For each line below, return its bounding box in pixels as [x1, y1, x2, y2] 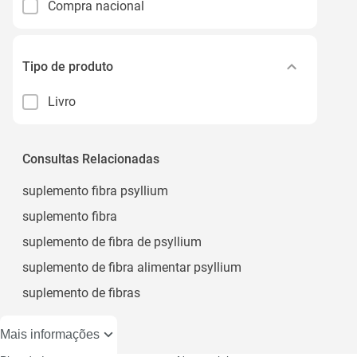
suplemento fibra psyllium [22, 182, 168, 198]
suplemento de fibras [22, 284, 140, 300]
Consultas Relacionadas [22, 151, 159, 167]
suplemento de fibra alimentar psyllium [22, 259, 241, 275]
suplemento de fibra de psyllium [22, 233, 202, 249]
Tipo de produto [22, 58, 113, 74]
